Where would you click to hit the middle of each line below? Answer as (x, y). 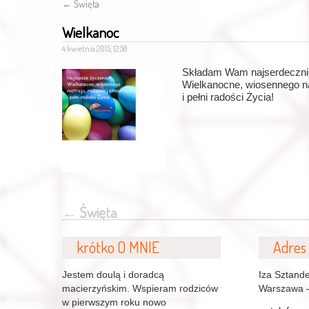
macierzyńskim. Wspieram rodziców (140, 288)
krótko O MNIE (118, 247)
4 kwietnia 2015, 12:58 (94, 49)
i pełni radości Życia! (228, 97)
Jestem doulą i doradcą (113, 274)
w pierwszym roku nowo (114, 302)
